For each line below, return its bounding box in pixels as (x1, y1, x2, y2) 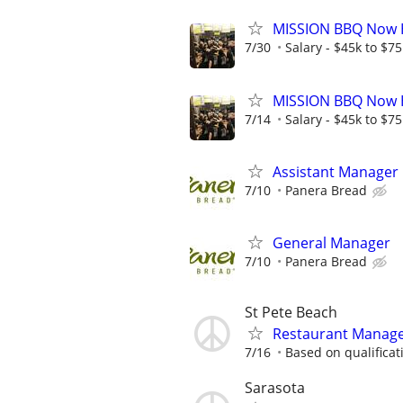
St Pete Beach (245, 302, 337, 323)
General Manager (273, 233, 390, 253)
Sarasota (245, 378, 305, 399)
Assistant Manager (273, 161, 399, 182)
